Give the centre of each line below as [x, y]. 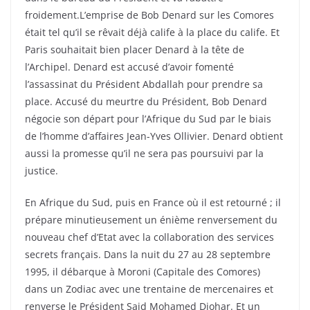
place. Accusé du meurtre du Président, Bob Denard [146, 102]
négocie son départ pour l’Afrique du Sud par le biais [148, 119]
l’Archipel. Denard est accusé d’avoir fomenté [129, 67]
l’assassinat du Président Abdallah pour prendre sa [144, 84]
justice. [42, 171]
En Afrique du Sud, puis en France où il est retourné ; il [153, 203]
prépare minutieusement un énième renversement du [151, 220]
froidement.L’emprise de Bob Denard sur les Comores [149, 15]
